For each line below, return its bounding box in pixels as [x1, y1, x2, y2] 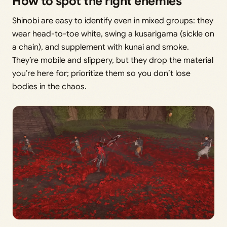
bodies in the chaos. [12, 81, 87, 92]
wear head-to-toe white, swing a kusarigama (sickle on [12, 28, 214, 39]
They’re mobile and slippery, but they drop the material [12, 55, 213, 65]
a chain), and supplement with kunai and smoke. [12, 42, 189, 52]
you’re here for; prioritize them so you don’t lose [12, 68, 191, 79]
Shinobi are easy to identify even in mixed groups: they [12, 15, 213, 26]
